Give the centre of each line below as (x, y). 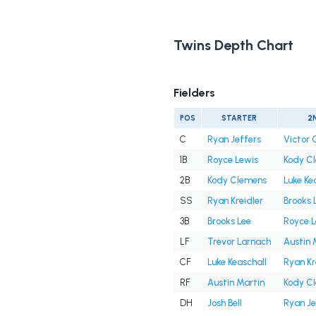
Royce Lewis (232, 160)
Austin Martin (236, 283)
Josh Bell (224, 303)
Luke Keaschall (237, 262)
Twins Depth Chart (233, 45)
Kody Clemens (237, 181)
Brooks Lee (229, 221)
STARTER (239, 119)
